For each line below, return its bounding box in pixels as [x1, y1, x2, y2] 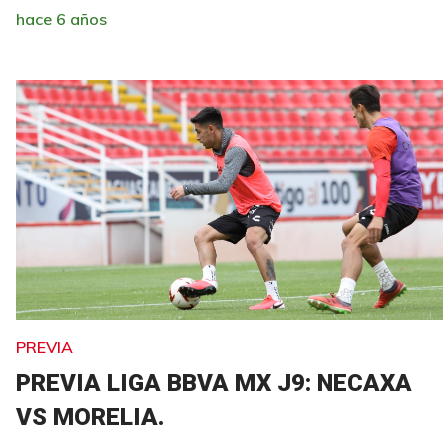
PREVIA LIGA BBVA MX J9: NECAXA [16, 368, 412, 397]
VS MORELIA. [16, 402, 164, 431]
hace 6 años [16, 8, 107, 29]
